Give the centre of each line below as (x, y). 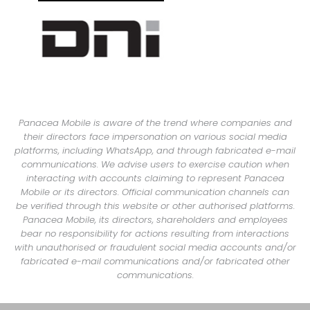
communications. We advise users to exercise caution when (155, 165)
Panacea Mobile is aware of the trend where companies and (155, 123)
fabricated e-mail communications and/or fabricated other (155, 262)
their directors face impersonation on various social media (155, 137)
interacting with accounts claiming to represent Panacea (155, 179)
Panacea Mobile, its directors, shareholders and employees (155, 220)
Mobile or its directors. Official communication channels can (155, 192)
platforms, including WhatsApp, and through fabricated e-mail (155, 151)
